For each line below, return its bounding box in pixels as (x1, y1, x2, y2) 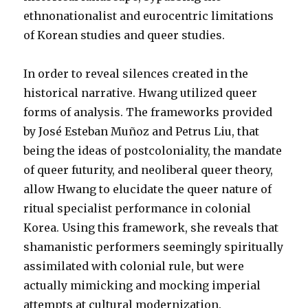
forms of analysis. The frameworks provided (23, 105, 273, 119)
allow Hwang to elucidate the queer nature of (23, 182, 272, 196)
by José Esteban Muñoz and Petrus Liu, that (23, 124, 260, 138)
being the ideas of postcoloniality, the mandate (23, 144, 283, 157)
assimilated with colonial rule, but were (23, 259, 245, 273)
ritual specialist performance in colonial (23, 201, 252, 215)
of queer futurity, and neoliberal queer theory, (23, 163, 274, 177)
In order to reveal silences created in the (23, 67, 249, 80)
